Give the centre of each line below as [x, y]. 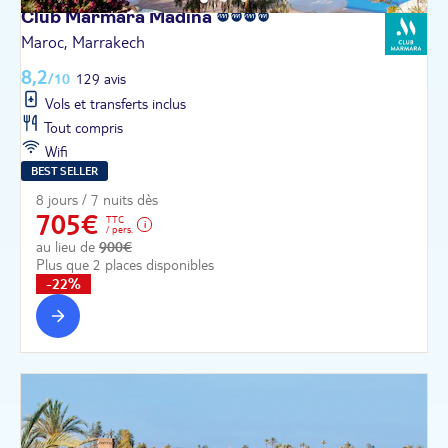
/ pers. [119, 228]
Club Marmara [85, 17]
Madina [182, 17]
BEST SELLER [64, 170]
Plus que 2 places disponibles [125, 264]
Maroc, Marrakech [83, 41]
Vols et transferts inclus [113, 103]
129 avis [101, 78]
